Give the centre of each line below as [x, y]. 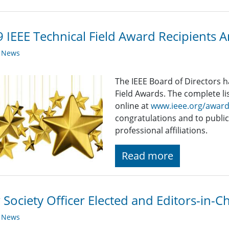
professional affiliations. [162, 131]
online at [133, 106]
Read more [148, 156]
